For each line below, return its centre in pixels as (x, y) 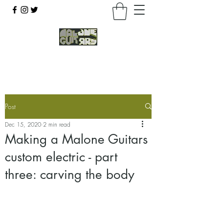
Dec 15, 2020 (23, 124)
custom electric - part (61, 157)
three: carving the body (70, 174)
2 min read (57, 124)
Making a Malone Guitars (76, 139)
